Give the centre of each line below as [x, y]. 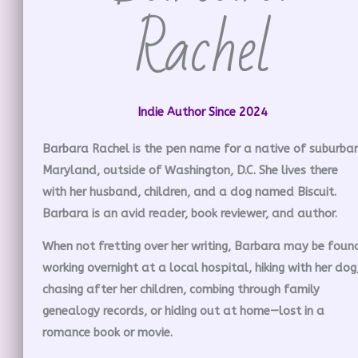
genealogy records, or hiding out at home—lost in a [183, 312]
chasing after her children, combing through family [181, 290]
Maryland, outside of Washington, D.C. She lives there [190, 170]
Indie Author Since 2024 [202, 112]
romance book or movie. [107, 333]
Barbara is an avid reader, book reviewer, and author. [190, 213]
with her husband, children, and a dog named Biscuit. [189, 192]
